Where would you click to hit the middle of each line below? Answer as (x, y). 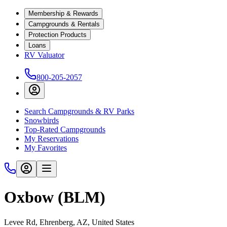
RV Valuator (44, 55)
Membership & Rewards (63, 13)
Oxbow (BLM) (55, 197)
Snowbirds (42, 120)
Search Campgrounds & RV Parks (79, 111)
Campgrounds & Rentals (64, 24)
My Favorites (46, 148)
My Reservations (51, 139)
